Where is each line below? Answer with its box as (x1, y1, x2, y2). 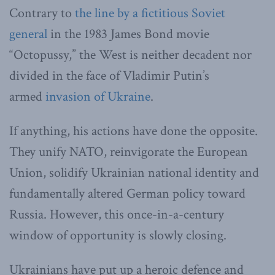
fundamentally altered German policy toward (9, 184, 246, 203)
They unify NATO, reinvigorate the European (9, 142, 248, 161)
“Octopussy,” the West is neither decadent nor (9, 45, 252, 64)
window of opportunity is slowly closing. (9, 226, 227, 244)
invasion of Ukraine (45, 87, 150, 106)
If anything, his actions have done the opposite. (9, 122, 258, 140)
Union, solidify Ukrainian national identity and (9, 163, 259, 182)
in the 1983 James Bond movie (47, 25, 209, 43)
